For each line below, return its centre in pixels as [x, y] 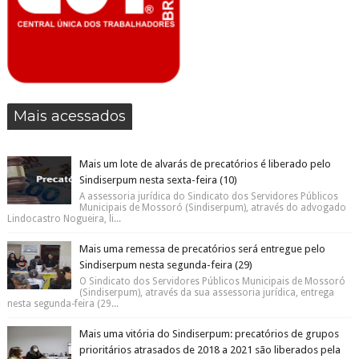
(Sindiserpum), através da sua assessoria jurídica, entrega [206, 292]
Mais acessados [69, 116]
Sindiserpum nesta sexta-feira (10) [158, 180]
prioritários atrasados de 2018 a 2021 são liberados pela [210, 350]
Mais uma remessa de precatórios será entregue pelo [202, 249]
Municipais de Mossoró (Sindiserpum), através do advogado [212, 208]
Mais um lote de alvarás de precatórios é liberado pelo [205, 164]
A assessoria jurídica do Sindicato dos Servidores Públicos [208, 196]
